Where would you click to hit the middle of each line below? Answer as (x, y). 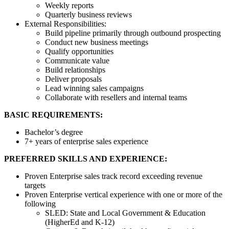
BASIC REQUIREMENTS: (53, 115)
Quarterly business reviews (88, 15)
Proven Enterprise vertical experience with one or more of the (123, 195)
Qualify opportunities (79, 52)
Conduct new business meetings (97, 42)
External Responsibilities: (65, 24)
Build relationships (75, 70)
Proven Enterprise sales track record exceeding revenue (113, 176)
